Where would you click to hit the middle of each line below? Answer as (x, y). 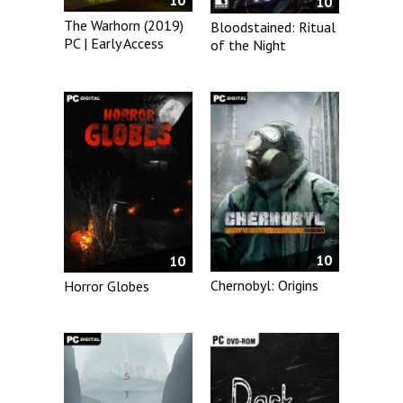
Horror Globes (107, 286)
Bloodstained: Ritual (273, 27)
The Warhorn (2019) (124, 26)
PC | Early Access (114, 44)
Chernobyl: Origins (265, 286)
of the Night (249, 45)
